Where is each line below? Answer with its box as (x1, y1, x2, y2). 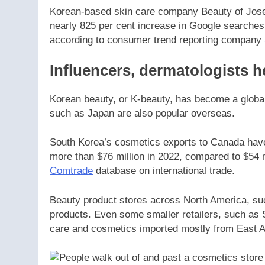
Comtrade (50, 165, 93, 177)
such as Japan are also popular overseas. (50, 107, 238, 119)
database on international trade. (93, 165, 235, 177)
